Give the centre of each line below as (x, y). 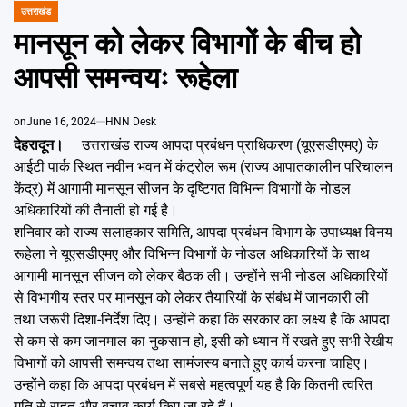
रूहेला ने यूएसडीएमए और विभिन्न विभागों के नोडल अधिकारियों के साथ (192, 253)
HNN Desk (131, 121)
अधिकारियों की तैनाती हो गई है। (96, 210)
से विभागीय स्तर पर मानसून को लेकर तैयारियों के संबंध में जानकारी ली (191, 297)
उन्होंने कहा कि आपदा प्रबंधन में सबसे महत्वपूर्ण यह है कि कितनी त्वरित (193, 384)
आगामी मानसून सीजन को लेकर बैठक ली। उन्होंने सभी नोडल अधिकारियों (201, 275)
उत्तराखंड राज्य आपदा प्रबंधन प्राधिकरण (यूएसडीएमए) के (223, 144)
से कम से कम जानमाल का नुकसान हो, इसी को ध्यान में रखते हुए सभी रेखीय (203, 341)
